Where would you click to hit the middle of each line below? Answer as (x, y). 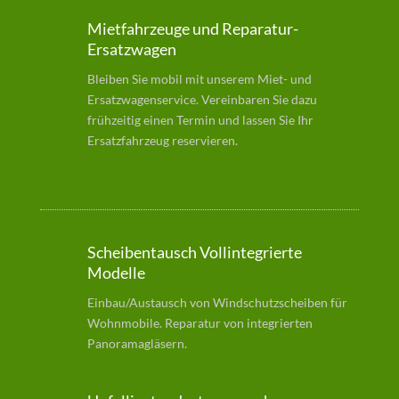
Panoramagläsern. (137, 343)
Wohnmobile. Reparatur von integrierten (199, 322)
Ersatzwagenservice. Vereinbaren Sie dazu (202, 99)
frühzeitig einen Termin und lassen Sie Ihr (200, 119)
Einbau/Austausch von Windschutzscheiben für (217, 302)
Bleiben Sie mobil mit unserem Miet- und (199, 78)
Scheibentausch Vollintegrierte (194, 252)
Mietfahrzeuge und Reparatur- (192, 28)
